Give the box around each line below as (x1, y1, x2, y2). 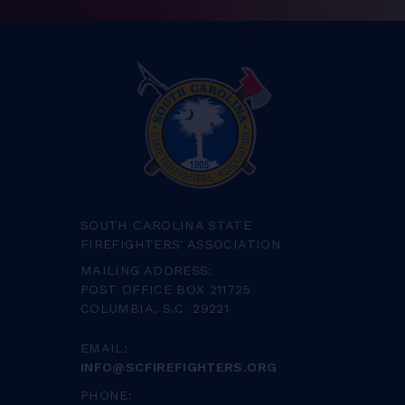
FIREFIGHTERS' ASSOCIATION (80, 237, 281, 252)
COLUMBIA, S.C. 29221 (80, 301, 230, 316)
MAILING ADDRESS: (80, 263, 212, 278)
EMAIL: (80, 341, 128, 356)
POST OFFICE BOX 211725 (80, 282, 250, 297)
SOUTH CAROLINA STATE (80, 218, 252, 233)
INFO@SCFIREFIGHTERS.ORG (80, 360, 278, 375)
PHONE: (80, 388, 133, 403)
